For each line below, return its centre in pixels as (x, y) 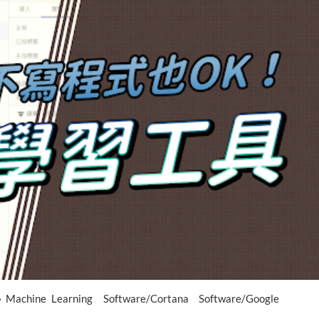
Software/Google (239, 298)
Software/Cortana (148, 298)
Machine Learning (52, 298)
